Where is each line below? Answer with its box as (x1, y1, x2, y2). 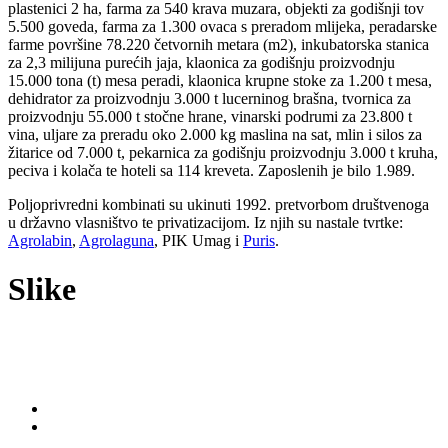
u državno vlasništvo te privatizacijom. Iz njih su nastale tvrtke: (8, 213, 403, 231)
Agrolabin (8, 231, 72, 249)
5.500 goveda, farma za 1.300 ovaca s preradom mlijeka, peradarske (8, 17, 437, 35)
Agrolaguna (79, 231, 154, 249)
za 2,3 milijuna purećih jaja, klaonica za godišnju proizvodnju (8, 53, 395, 71)
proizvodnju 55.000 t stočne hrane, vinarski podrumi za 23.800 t (8, 107, 412, 125)
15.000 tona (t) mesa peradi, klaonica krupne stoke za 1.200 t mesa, (8, 71, 432, 89)
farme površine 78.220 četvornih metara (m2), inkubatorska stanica (8, 35, 429, 53)
